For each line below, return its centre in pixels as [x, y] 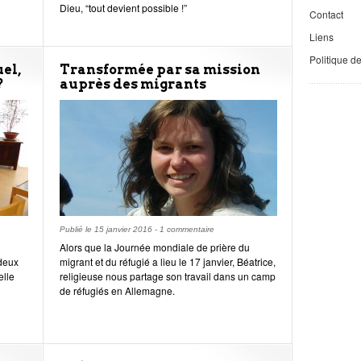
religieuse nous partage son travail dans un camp [168, 276]
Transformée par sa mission [160, 70]
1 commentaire [187, 229]
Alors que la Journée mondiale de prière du [155, 247]
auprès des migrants [133, 84]
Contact [326, 14]
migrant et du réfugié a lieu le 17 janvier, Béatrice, [168, 261]
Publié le [77, 229]
